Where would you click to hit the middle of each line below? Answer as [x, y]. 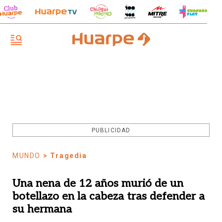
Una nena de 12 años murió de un [98, 183]
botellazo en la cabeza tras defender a [109, 196]
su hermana [42, 209]
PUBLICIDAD [111, 130]
